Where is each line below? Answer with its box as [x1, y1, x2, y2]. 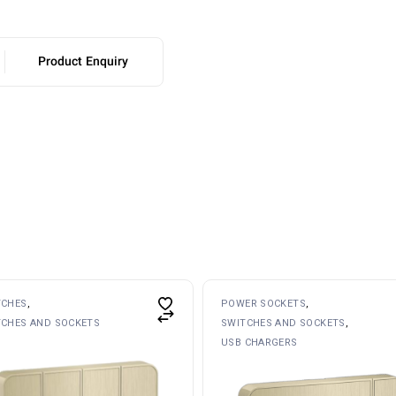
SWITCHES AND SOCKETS [221, 316, 346, 329]
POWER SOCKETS [221, 297, 307, 309]
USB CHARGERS [221, 336, 298, 348]
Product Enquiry [38, 52, 128, 72]
